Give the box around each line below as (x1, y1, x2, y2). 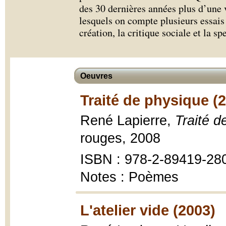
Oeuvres (80, 72, 112, 80)
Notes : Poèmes (80, 169, 179, 185)
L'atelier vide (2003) (80, 202, 215, 218)
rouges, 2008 (80, 131, 160, 146)
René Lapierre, (80, 113, 175, 128)
